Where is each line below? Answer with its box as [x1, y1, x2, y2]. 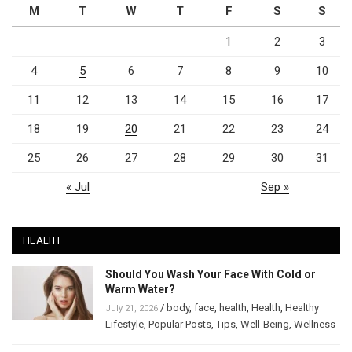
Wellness [294, 317, 335, 330]
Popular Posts [148, 317, 211, 330]
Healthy [285, 301, 319, 313]
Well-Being [240, 317, 289, 330]
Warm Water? [105, 282, 175, 295]
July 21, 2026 [105, 302, 158, 313]
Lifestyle [105, 317, 144, 330]
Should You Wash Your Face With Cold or [105, 267, 316, 280]
